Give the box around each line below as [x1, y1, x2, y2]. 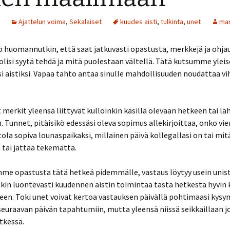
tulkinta [161, 17, 183, 26]
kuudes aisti [120, 17, 157, 26]
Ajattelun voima [18, 17, 66, 26]
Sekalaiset [69, 17, 102, 26]
